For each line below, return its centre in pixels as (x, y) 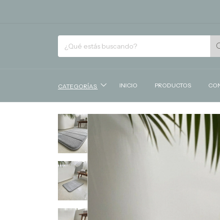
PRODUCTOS (173, 85)
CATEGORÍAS (78, 86)
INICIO (128, 85)
